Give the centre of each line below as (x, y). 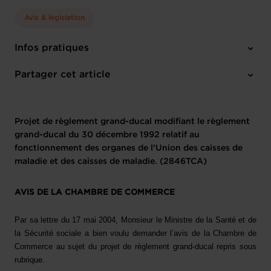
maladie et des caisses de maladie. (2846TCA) (111, 162)
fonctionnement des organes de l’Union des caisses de (129, 148)
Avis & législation (54, 18)
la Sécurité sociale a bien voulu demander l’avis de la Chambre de (135, 233)
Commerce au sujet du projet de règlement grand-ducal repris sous (135, 247)
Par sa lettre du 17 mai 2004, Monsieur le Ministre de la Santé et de (135, 220)
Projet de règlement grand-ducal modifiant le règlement (132, 122)
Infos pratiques (52, 48)
